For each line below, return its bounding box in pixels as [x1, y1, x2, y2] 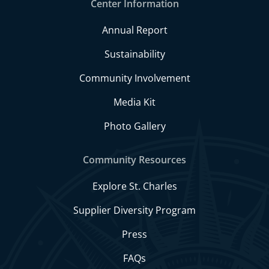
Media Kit [113, 95, 156, 109]
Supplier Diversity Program [73, 204, 196, 217]
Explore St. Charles [92, 180, 177, 193]
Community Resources [83, 153, 186, 166]
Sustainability [104, 47, 165, 61]
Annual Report [101, 23, 168, 37]
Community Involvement [79, 71, 190, 85]
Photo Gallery [103, 119, 166, 133]
